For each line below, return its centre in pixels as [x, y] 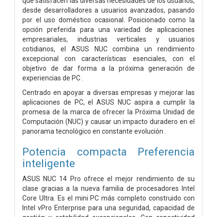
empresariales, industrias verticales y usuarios [108, 39]
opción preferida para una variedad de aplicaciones [108, 29]
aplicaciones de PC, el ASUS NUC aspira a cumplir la [108, 102]
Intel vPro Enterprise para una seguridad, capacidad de [108, 208]
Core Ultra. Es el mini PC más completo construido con [108, 198]
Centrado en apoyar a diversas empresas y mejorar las [108, 92]
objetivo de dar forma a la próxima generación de [108, 68]
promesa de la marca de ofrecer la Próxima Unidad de [108, 112]
